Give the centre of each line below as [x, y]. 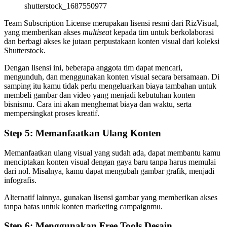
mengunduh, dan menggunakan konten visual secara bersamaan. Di [112, 77]
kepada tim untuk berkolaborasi [163, 32]
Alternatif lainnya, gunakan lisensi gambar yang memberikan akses [111, 197]
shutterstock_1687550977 [66, 6]
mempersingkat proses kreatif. [52, 113]
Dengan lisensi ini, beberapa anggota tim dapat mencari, [93, 68]
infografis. [20, 180]
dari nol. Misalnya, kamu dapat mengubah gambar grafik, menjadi [109, 171]
